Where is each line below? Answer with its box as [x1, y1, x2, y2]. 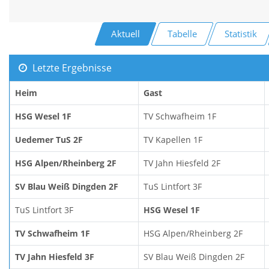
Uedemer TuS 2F [15, 133, 83, 145]
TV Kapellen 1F [144, 133, 202, 145]
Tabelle [168, 27, 198, 40]
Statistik [224, 27, 257, 40]
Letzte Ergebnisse [29, 61, 112, 74]
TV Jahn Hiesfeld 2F [144, 157, 220, 169]
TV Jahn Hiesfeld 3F [15, 250, 94, 262]
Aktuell [111, 27, 141, 40]
